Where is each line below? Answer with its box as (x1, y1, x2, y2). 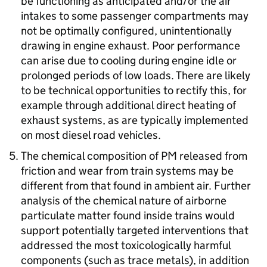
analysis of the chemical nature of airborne (21, 194, 226, 207)
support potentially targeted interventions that (21, 223, 249, 237)
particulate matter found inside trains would (21, 209, 235, 222)
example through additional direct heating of (21, 98, 236, 112)
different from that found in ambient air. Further (21, 179, 251, 193)
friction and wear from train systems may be (21, 164, 234, 178)
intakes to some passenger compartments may (21, 9, 249, 23)
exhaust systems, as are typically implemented (21, 113, 249, 127)
